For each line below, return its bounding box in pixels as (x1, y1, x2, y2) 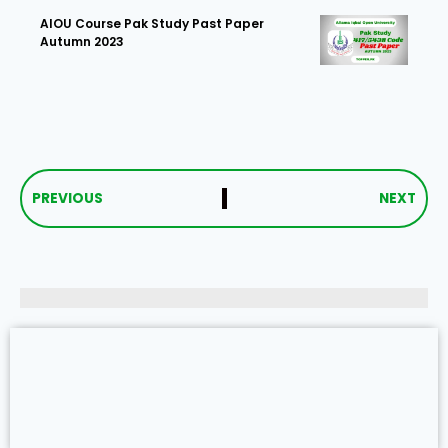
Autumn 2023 (40, 33, 124, 51)
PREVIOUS (32, 189, 103, 209)
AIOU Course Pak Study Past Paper (40, 15, 264, 33)
